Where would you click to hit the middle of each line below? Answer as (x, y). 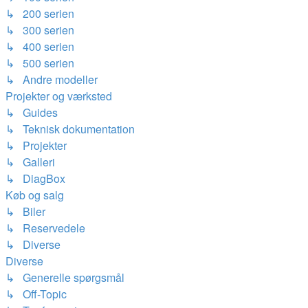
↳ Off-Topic (36, 294)
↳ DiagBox (35, 178)
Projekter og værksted (59, 96)
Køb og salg (35, 195)
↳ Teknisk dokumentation (70, 129)
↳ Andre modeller (52, 79)
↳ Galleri (30, 162)
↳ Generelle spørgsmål (65, 277)
